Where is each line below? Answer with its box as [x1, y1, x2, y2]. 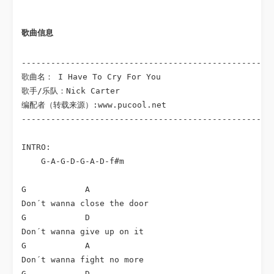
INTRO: [21, 143, 51, 152]
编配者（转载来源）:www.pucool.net [21, 100, 167, 109]
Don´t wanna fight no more [21, 255, 144, 264]
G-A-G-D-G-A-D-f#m [21, 157, 125, 166]
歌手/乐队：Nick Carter [21, 86, 120, 95]
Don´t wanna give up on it [21, 227, 144, 236]
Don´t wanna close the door [21, 199, 149, 208]
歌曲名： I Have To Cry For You [21, 72, 161, 81]
